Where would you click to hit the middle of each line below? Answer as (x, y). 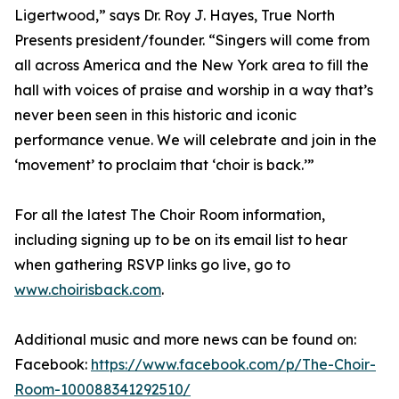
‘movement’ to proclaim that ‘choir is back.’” (164, 165)
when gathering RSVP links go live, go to (152, 265)
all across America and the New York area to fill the (191, 65)
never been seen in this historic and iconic (155, 115)
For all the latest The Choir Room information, (170, 215)
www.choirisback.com (88, 290)
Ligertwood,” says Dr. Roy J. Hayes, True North (175, 16)
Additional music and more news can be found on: (185, 340)
